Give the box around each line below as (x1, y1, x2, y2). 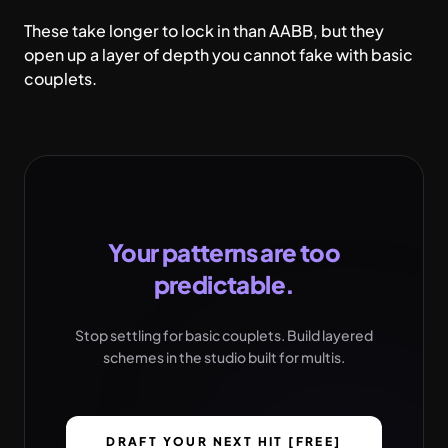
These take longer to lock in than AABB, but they (24, 20, 384, 41)
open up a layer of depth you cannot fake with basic (24, 44, 413, 65)
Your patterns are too (107, 237, 341, 267)
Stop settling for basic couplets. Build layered (75, 326, 373, 344)
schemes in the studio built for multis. (103, 348, 345, 366)
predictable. (153, 269, 295, 299)
